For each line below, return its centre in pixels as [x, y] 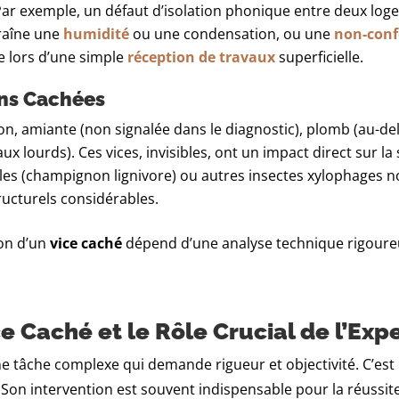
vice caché [86, 244]
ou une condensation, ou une [232, 34]
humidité [97, 34]
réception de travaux [202, 57]
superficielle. [320, 57]
